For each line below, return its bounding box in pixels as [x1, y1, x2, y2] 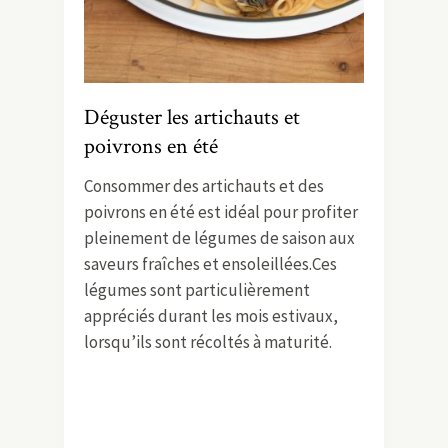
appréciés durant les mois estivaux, [84, 304, 338, 327]
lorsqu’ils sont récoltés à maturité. [84, 330, 332, 353]
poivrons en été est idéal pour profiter [84, 200, 358, 223]
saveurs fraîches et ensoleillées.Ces [84, 252, 337, 275]
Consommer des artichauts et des [84, 174, 324, 197]
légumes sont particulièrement [84, 278, 310, 301]
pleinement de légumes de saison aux [84, 226, 355, 249]
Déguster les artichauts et [84, 102, 300, 132]
